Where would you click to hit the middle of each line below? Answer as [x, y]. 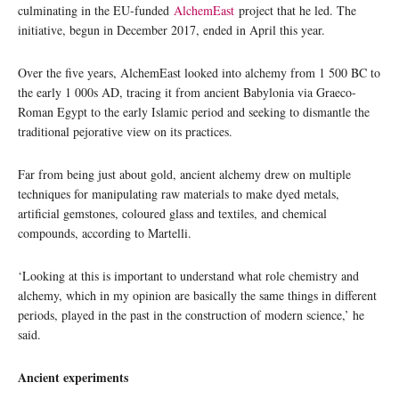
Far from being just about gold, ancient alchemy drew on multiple [184, 175]
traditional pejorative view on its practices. [125, 132]
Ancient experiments [73, 378]
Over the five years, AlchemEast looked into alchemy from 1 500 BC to [199, 73]
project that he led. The [295, 11]
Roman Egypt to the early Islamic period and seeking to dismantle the [194, 112]
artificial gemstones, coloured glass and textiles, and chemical [172, 214]
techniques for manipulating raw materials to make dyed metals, [179, 194]
